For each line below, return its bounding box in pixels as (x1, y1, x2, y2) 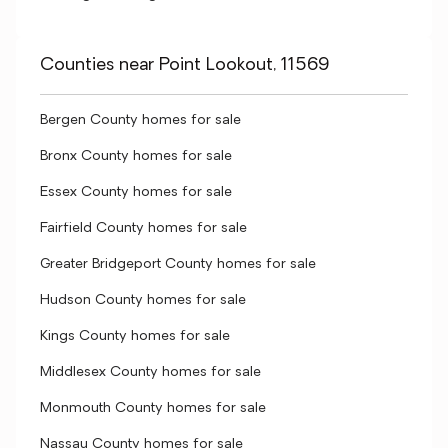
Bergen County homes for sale (40, 113, 241, 128)
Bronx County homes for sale (40, 149, 232, 164)
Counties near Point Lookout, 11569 (40, 56, 329, 75)
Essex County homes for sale (40, 185, 232, 200)
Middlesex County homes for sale (40, 365, 261, 380)
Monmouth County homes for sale (40, 401, 266, 416)
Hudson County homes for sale (40, 293, 246, 308)
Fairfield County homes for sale (40, 221, 247, 236)
